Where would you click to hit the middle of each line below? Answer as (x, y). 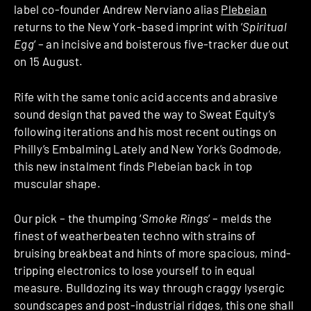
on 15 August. (49, 61)
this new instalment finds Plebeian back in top (133, 166)
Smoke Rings (175, 218)
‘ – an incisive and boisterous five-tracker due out (162, 44)
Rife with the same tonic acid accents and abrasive (146, 96)
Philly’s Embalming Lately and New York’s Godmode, (148, 148)
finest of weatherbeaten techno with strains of (135, 236)
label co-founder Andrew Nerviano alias (118, 9)
